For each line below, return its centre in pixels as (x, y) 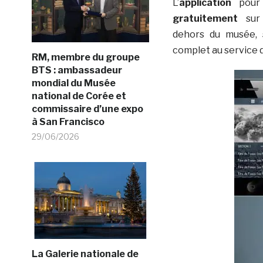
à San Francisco (68, 122)
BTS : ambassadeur (77, 70)
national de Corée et (79, 96)
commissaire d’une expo (87, 109)
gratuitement (205, 18)
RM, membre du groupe (85, 57)
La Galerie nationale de (85, 254)
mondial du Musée (73, 83)
